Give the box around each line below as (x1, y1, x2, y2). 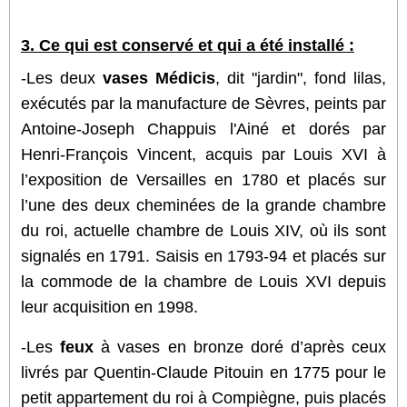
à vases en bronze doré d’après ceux (101, 337, 386, 356)
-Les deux (21, 68, 103, 87)
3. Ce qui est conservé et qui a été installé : (21, 35, 354, 55)
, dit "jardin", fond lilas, (215, 68, 386, 87)
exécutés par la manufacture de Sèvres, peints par (21, 94, 386, 113)
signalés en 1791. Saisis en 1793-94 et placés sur (21, 246, 386, 265)
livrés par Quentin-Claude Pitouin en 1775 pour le (21, 362, 386, 382)
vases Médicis (103, 68, 215, 87)
